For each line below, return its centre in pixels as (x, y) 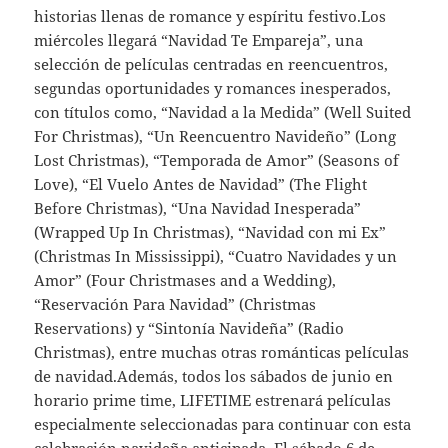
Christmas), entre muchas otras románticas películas (222, 352)
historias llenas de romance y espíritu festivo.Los (210, 16)
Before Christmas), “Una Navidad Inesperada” (198, 208)
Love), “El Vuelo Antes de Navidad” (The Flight (201, 184)
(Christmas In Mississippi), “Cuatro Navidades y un (216, 256)
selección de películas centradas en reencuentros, (211, 64)
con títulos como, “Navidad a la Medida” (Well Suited (223, 112)
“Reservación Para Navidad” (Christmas (175, 304)
